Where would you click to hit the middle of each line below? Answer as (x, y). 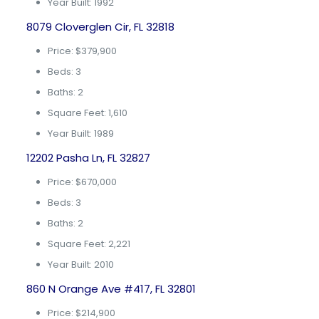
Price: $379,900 (82, 51)
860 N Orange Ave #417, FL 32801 (111, 289)
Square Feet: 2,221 (89, 244)
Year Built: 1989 (80, 134)
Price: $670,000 (82, 182)
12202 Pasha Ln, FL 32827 (88, 158)
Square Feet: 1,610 (87, 113)
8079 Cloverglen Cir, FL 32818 (100, 27)
